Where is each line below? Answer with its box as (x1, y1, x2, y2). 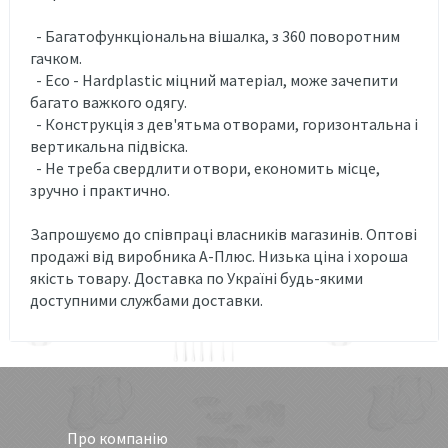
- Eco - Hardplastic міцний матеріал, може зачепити (30, 69, 398, 90)
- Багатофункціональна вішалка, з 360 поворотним (30, 25, 400, 46)
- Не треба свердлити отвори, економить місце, (30, 157, 380, 178)
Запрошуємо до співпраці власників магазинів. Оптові (30, 223, 417, 244)
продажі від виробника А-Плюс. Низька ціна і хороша (30, 245, 408, 266)
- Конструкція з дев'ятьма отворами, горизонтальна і (30, 113, 418, 134)
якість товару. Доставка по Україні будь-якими (30, 267, 363, 288)
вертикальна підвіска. (30, 135, 188, 156)
